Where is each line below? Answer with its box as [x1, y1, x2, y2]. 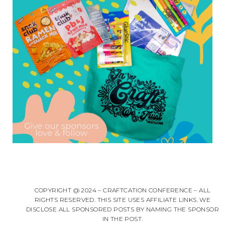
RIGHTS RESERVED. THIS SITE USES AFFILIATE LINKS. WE [34, 196, 211, 203]
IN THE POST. [102, 215, 143, 222]
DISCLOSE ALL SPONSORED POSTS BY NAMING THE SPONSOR [26, 205, 219, 213]
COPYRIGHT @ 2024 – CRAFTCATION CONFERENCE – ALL [34, 186, 211, 194]
